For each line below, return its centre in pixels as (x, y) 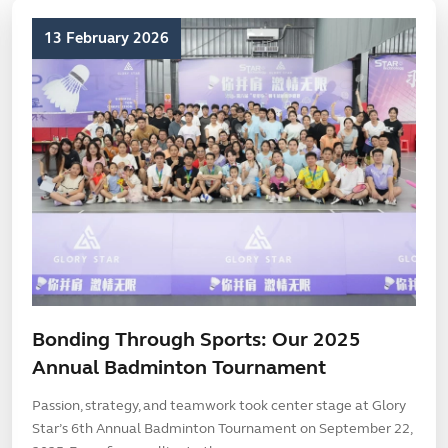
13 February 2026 (106, 38)
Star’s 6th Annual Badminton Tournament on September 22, (222, 428)
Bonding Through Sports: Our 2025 (196, 339)
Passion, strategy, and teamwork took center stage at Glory (219, 405)
